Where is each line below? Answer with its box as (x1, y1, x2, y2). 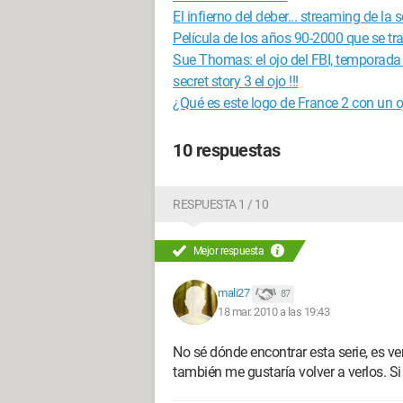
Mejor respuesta (191, 245, 266, 257)
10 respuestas (173, 139, 281, 161)
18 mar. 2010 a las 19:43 (218, 304, 329, 318)
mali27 (218, 286, 249, 300)
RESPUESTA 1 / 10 (173, 197, 268, 211)
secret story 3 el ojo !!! (173, 73, 299, 90)
